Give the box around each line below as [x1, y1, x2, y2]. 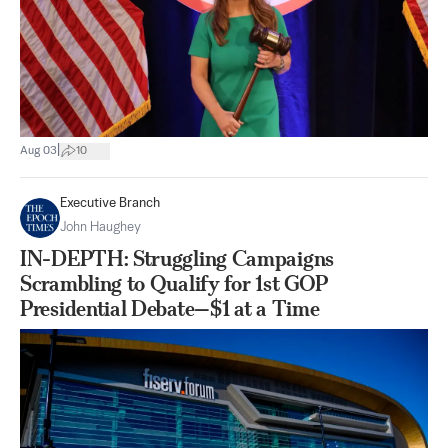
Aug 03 [20, 144, 57, 157]
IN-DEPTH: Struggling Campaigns [20, 246, 334, 271]
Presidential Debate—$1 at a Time [20, 296, 320, 321]
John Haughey [60, 221, 141, 234]
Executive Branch [60, 197, 160, 210]
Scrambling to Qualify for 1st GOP [20, 271, 329, 296]
